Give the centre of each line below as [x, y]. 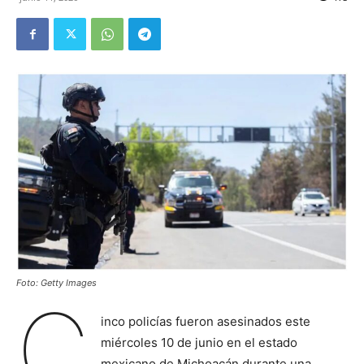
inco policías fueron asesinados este [205, 322]
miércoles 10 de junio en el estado [199, 343]
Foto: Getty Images [56, 283]
